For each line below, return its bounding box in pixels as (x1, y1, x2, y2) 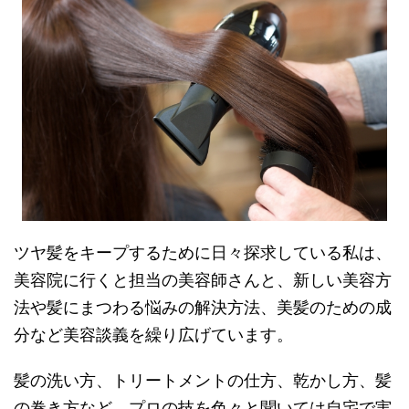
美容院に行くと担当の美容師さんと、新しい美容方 (14, 270, 392, 290)
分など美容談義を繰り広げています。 (14, 325, 293, 345)
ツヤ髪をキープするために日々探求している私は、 (14, 243, 392, 263)
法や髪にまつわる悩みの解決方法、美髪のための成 (14, 298, 392, 318)
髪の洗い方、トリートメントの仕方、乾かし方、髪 (14, 371, 392, 391)
